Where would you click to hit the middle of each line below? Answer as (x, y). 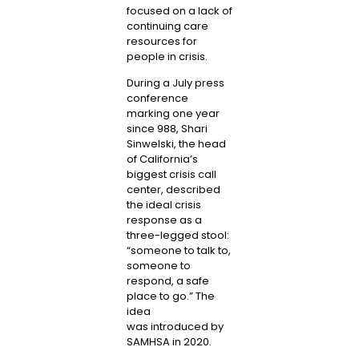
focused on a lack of (179, 10)
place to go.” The (170, 296)
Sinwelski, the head (176, 144)
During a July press (175, 83)
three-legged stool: (177, 236)
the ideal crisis (163, 205)
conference (157, 99)
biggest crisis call (171, 175)
